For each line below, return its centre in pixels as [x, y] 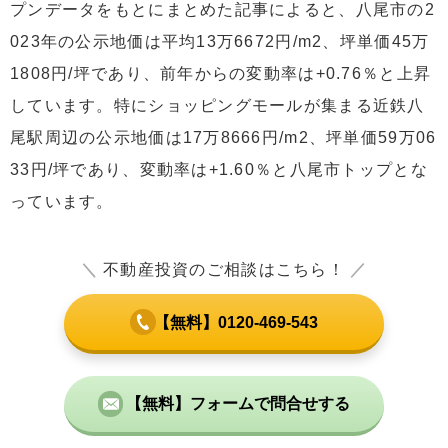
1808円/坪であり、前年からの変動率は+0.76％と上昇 [221, 73]
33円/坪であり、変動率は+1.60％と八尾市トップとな [219, 169]
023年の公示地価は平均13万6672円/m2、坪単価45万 [220, 41]
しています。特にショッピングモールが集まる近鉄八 [217, 105]
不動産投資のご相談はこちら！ [224, 270]
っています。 [62, 201]
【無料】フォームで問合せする [238, 404]
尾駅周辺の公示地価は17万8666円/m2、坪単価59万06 [223, 137]
